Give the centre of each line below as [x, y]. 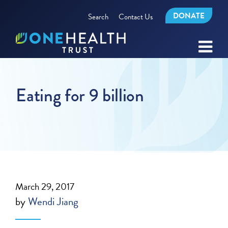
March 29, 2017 [45, 187]
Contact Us [135, 17]
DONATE [189, 16]
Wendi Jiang [53, 202]
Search [98, 17]
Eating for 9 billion [80, 95]
